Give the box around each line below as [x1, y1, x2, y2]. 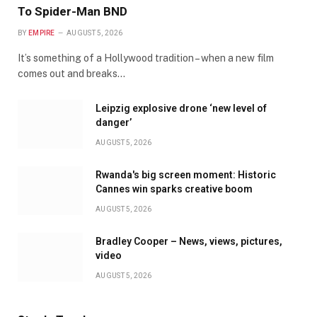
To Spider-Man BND [18, 4, 127, 19]
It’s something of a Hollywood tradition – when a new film [18, 52, 274, 64]
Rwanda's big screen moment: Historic [96, 169, 276, 181]
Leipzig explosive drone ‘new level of [96, 103, 267, 115]
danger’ [96, 117, 132, 129]
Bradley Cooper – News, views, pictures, [96, 236, 282, 248]
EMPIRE [28, 29, 55, 38]
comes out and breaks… [18, 68, 125, 80]
